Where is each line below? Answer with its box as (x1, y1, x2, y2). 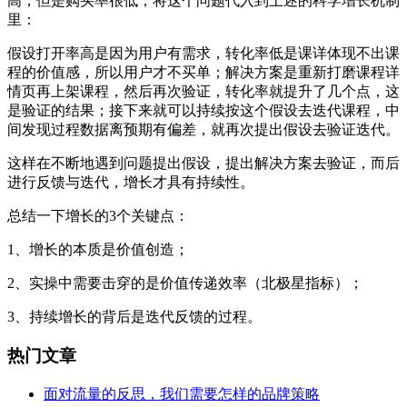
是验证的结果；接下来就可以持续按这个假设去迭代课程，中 (7, 103, 400, 119)
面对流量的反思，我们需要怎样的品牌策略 (44, 385, 320, 402)
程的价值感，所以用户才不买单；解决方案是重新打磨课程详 (7, 65, 400, 81)
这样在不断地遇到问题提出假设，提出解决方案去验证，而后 (7, 155, 400, 172)
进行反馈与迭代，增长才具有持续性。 (7, 174, 254, 191)
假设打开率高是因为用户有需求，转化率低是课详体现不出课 (7, 45, 400, 62)
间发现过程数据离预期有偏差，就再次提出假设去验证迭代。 (7, 122, 400, 138)
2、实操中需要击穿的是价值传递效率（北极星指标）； (7, 275, 363, 292)
